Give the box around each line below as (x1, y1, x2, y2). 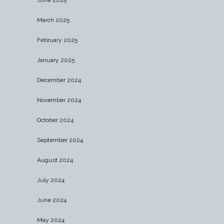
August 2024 (37, 156, 73, 163)
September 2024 (37, 136, 83, 143)
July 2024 (37, 176, 64, 183)
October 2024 (37, 116, 73, 123)
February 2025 (37, 36, 77, 43)
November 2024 (37, 96, 81, 103)
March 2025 (37, 16, 69, 23)
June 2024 (37, 196, 66, 203)
